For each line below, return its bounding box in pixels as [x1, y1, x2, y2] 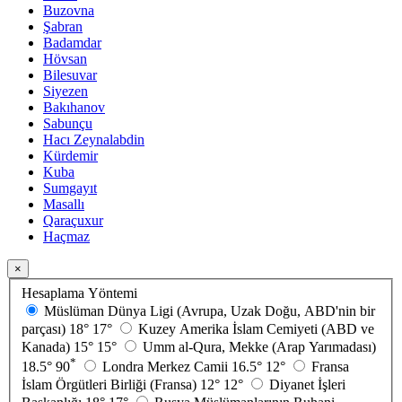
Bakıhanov [43, 100, 105, 116]
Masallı [43, 197, 84, 213]
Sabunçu [43, 116, 92, 132]
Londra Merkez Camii [102, 358, 228, 374]
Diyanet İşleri [269, 376, 345, 392]
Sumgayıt [43, 180, 97, 197]
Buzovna [43, 3, 94, 19]
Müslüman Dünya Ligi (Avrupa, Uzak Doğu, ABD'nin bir [44, 302, 375, 319]
